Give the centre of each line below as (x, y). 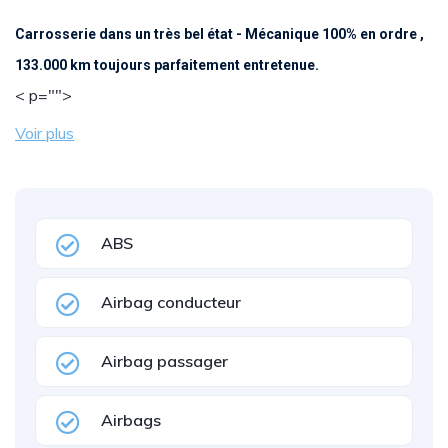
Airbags (131, 420)
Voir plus (44, 133)
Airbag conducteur (171, 302)
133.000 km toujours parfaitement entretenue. (167, 65)
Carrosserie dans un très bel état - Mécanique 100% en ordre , (219, 34)
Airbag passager (164, 361)
